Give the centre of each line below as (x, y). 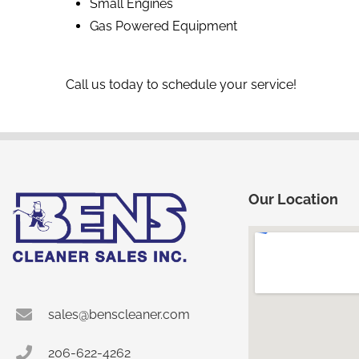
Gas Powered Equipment (163, 26)
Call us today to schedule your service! (181, 84)
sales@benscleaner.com (119, 314)
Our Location (293, 199)
